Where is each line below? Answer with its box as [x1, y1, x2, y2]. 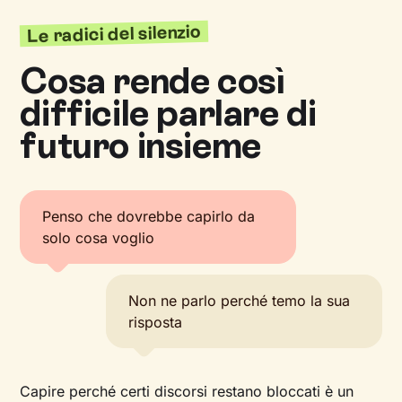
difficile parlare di [20, 92, 317, 135]
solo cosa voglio [42, 229, 155, 247]
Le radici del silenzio [27, 21, 202, 48]
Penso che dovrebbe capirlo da [42, 207, 256, 225]
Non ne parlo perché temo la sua [128, 292, 351, 310]
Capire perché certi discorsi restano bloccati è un [20, 382, 354, 400]
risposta [128, 313, 183, 331]
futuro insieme [20, 124, 261, 167]
